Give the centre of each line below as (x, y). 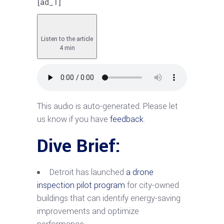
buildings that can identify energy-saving (109, 198)
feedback (127, 119)
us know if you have (73, 119)
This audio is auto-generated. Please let (107, 106)
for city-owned (152, 185)
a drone (140, 172)
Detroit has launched (87, 172)
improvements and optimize (88, 211)
